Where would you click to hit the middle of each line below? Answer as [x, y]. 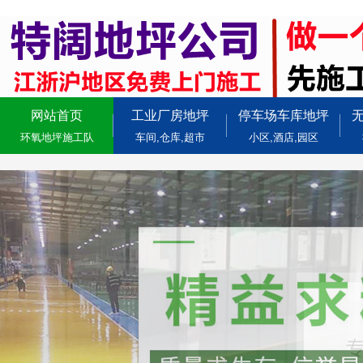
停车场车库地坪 [284, 115]
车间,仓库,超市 [170, 137]
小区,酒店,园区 [284, 137]
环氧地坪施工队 [57, 137]
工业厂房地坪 [170, 115]
